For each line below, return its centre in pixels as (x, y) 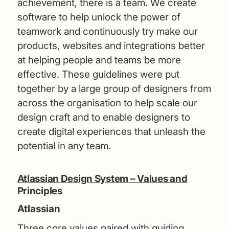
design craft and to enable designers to (104, 117)
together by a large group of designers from (114, 88)
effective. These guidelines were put (98, 74)
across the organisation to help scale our (107, 103)
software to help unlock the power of (99, 17)
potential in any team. (64, 146)
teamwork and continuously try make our (107, 31)
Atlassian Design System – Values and (102, 178)
